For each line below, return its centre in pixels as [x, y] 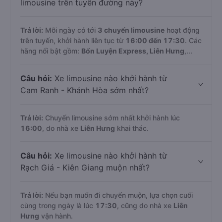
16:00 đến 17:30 [155, 40]
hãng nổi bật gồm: [51, 51]
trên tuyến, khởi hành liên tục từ [73, 40]
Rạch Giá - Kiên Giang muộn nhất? [85, 167]
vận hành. [56, 216]
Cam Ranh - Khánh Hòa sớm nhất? [84, 90]
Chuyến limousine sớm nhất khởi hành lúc [111, 118]
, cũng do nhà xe [145, 205]
